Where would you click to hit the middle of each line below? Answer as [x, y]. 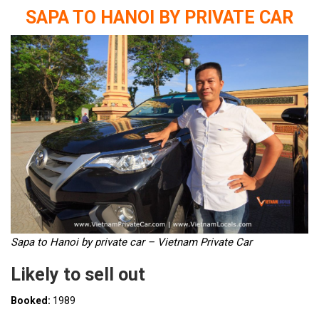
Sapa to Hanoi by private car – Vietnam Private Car [131, 242]
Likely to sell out [78, 274]
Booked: [32, 300]
